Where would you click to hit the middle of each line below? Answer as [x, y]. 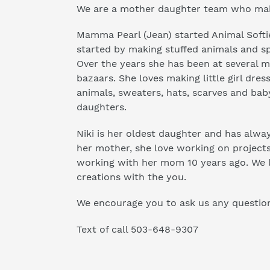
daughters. [102, 107]
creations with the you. [133, 177]
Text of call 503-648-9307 [137, 229]
